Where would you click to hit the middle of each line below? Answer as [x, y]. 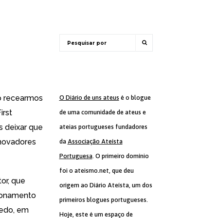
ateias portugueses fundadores [103, 127]
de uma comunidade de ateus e [102, 112]
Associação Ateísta [95, 141]
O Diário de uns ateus [89, 98]
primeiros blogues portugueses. [103, 200]
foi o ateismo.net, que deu [96, 171]
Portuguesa [76, 156]
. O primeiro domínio [120, 156]
